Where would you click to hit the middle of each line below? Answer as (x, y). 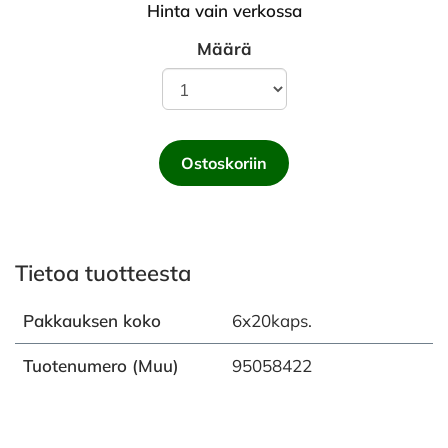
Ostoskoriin (224, 163)
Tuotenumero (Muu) (101, 365)
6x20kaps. (272, 320)
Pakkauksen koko (92, 320)
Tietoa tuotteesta (103, 273)
